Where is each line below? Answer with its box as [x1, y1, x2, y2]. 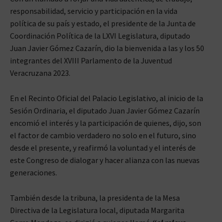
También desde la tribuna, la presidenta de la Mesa [10, 192, 180, 203]
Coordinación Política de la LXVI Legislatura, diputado [10, 30, 190, 41]
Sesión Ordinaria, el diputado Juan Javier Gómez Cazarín [10, 105, 200, 115]
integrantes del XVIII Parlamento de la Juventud [10, 55, 172, 65]
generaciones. [10, 167, 57, 177]
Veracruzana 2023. [10, 67, 70, 78]
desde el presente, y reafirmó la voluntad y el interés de [10, 142, 196, 153]
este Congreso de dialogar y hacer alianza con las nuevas [10, 155, 200, 165]
